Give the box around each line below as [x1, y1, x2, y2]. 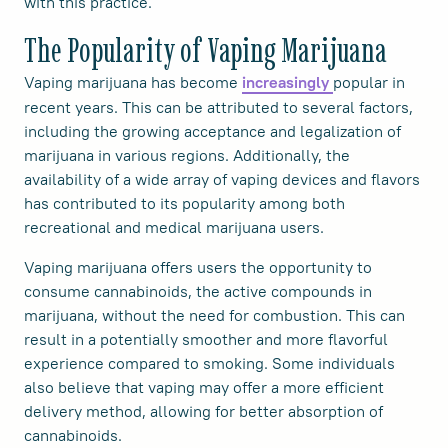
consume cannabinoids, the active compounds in [24, 281, 372, 302]
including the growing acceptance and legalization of [24, 121, 401, 142]
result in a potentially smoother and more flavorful [24, 329, 388, 350]
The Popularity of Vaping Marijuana [24, 30, 387, 71]
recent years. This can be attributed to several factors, [24, 97, 413, 118]
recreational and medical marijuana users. [24, 217, 324, 238]
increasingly [242, 73, 333, 93]
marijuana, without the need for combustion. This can [24, 305, 405, 326]
